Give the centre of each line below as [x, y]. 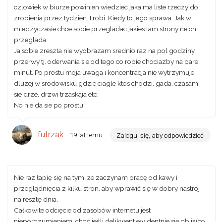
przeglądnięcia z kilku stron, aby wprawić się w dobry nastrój [107, 189]
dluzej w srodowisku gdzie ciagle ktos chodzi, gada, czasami [107, 83]
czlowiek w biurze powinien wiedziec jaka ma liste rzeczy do [106, 7]
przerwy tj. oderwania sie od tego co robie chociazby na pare [106, 61]
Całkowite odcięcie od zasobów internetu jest [82, 210]
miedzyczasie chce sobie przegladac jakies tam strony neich [105, 28]
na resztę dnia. [36, 199]
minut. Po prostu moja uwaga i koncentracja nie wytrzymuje [104, 72]
